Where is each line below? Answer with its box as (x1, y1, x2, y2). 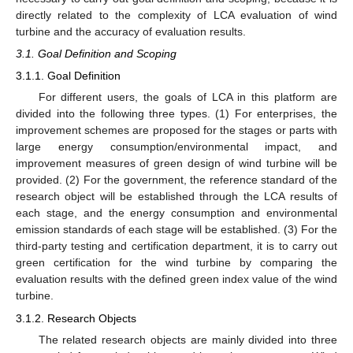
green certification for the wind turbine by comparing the (16, 256, 337, 269)
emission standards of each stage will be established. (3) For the (16, 223, 337, 236)
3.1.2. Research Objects (16, 311, 136, 325)
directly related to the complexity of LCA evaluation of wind (16, 8, 337, 21)
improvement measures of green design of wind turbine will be (16, 157, 337, 170)
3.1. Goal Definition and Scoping (16, 47, 176, 61)
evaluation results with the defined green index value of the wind (16, 273, 337, 286)
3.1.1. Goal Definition (16, 69, 121, 83)
